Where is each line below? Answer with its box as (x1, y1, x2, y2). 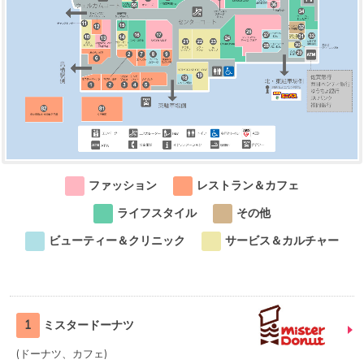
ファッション (89, 177, 157, 193)
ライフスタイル (117, 205, 197, 220)
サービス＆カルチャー (225, 232, 339, 248)
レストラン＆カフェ (197, 177, 299, 193)
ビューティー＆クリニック (49, 232, 185, 248)
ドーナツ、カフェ (19, 347, 104, 360)
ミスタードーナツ (43, 317, 134, 332)
